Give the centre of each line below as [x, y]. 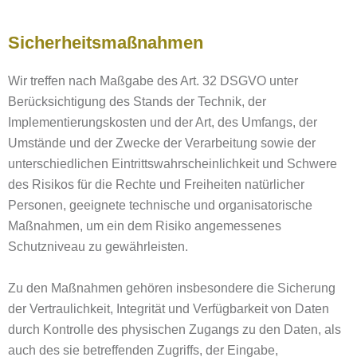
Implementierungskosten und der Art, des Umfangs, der [163, 122]
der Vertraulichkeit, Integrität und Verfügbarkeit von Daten [169, 309]
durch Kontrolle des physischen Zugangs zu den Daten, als [175, 330]
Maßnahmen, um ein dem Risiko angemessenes [145, 226]
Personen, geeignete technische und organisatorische [160, 205]
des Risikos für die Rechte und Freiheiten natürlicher [156, 184]
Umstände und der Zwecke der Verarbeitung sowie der [162, 143]
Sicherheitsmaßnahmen [106, 43]
